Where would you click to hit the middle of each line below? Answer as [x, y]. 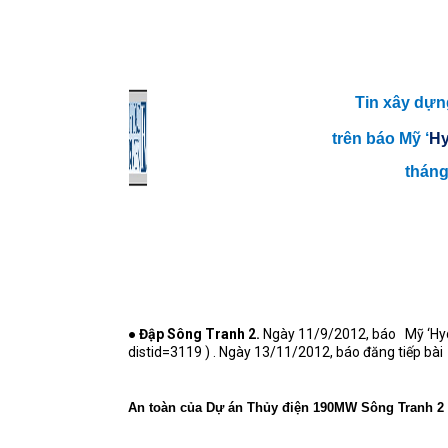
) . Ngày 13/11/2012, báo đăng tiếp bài [322, 352]
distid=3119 [165, 352]
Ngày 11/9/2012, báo [328, 334]
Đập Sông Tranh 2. [199, 334]
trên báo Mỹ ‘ [380, 138]
